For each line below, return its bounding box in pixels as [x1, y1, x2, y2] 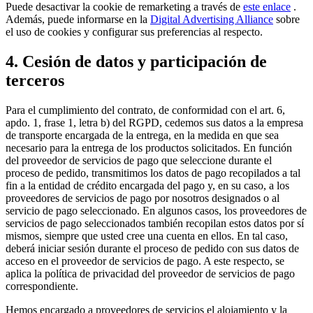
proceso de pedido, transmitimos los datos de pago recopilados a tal [6, 166, 300, 179]
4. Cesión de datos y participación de [6, 52, 267, 71]
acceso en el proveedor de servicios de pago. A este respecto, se [6, 254, 284, 267]
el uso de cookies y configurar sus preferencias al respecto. [6, 25, 263, 38]
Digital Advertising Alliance [150, 13, 273, 25]
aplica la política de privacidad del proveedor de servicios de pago [6, 267, 295, 279]
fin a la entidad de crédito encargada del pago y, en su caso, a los [6, 179, 289, 191]
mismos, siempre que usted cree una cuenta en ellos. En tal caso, [6, 229, 288, 242]
